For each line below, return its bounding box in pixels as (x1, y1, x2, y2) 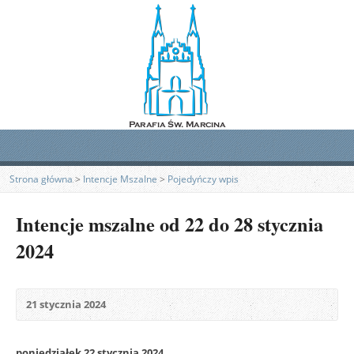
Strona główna (9, 173, 73, 185)
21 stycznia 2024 (26, 297, 106, 311)
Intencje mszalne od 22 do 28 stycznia (16, 210, 323, 238)
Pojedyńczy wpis (168, 173, 239, 185)
